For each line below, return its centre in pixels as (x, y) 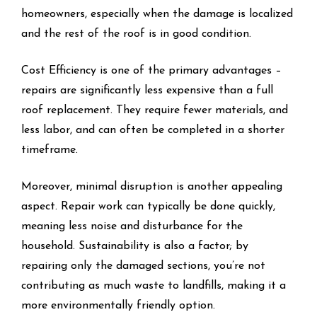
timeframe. (50, 150)
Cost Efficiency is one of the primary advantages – (151, 70)
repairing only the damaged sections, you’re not (143, 266)
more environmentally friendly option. (118, 305)
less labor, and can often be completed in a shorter (153, 130)
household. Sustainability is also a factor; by (135, 246)
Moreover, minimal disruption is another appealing (152, 186)
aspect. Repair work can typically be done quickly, (148, 206)
